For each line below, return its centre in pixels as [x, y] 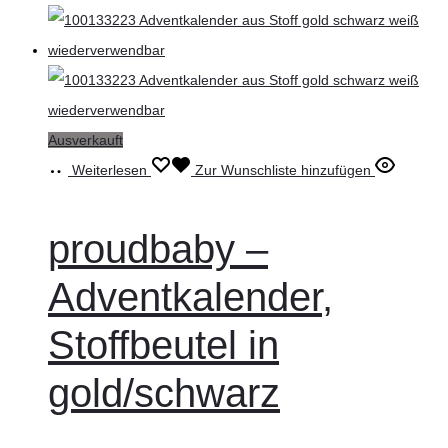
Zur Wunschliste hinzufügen [283, 170]
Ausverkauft [85, 140]
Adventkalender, [190, 297]
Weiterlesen [109, 170]
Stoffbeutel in [163, 345]
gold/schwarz [164, 393]
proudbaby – [158, 249]
